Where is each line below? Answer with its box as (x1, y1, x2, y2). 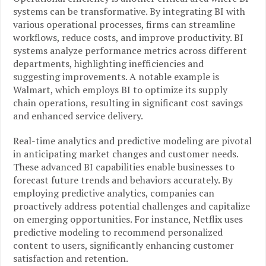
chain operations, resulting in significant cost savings (13, 96, 243, 109)
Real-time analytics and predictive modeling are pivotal (13, 134, 252, 147)
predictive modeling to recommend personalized (13, 226, 223, 239)
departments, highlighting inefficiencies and (13, 57, 204, 70)
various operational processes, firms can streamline (13, 18, 236, 31)
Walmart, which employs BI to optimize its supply (13, 83, 228, 96)
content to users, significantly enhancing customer (13, 239, 235, 252)
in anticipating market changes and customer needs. (13, 147, 239, 160)
